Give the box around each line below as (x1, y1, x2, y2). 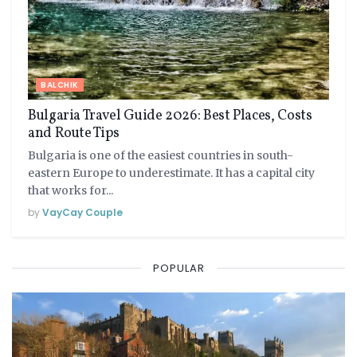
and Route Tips (28, 123, 120, 143)
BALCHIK (41, 78, 79, 91)
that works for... (28, 182, 113, 198)
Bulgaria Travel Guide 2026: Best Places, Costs (28, 105, 312, 126)
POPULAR (152, 260, 205, 276)
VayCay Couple (42, 205, 123, 219)
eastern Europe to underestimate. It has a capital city (28, 165, 315, 180)
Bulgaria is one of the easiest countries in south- (28, 147, 293, 163)
